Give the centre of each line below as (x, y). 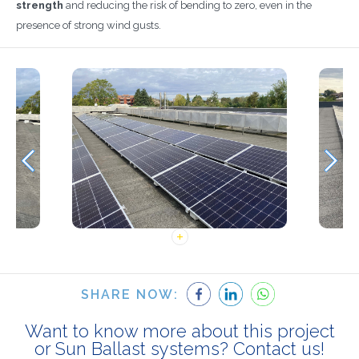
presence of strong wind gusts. (89, 25)
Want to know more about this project (179, 331)
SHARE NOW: (129, 294)
